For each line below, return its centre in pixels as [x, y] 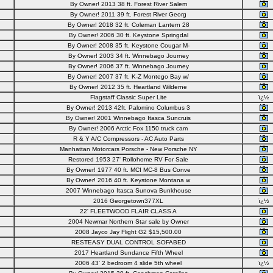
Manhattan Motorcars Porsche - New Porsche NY [128, 149]
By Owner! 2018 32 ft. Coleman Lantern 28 [128, 25]
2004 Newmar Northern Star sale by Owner [128, 222]
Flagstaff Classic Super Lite [128, 97]
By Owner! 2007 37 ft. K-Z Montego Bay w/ [128, 76]
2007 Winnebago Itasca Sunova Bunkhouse [128, 190]
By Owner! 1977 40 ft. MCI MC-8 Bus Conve [128, 170]
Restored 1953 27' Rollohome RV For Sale [128, 159]
